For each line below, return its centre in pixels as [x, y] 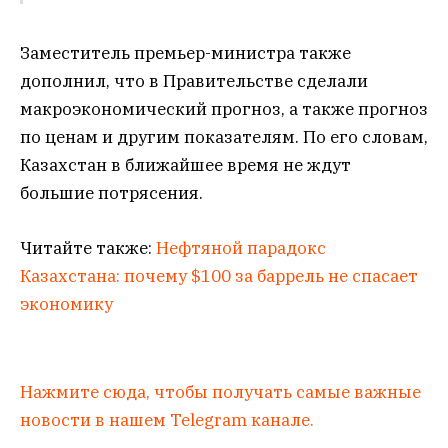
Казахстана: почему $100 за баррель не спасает [219, 275]
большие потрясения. [111, 193]
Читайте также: [88, 247]
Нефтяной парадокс [241, 247]
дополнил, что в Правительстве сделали [194, 81]
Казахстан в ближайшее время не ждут [185, 165]
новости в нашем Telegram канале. [167, 419]
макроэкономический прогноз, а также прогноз [224, 109]
